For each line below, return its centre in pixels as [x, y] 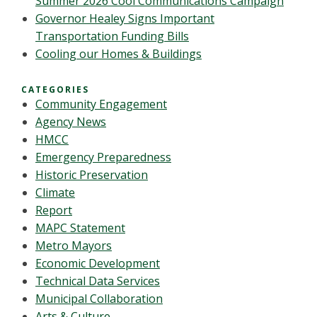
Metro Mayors [74, 246]
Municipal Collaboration [99, 299]
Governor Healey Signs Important [125, 18]
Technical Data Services [98, 281]
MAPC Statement [80, 228]
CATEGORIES [55, 90]
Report [54, 210]
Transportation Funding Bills [112, 36]
